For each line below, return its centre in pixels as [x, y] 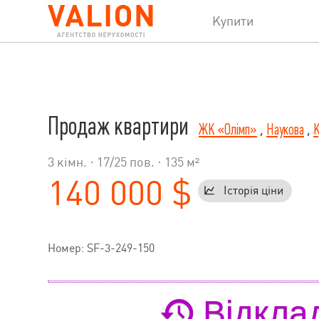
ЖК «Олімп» [228, 130]
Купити [233, 21]
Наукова [285, 130]
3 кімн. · [72, 162]
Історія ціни [253, 191]
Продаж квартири [120, 126]
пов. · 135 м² [163, 162]
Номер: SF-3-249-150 [101, 249]
